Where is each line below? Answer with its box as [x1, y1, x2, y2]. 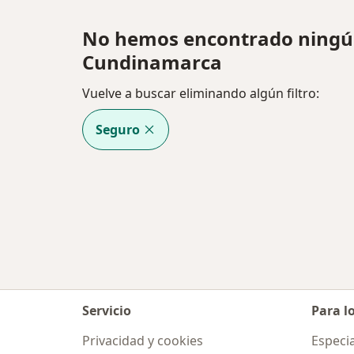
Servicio [82, 302, 131, 319]
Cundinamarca [82, 49, 222, 76]
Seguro [96, 121, 140, 139]
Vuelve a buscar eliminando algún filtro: [82, 85, 319, 103]
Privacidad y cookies [82, 332, 203, 349]
